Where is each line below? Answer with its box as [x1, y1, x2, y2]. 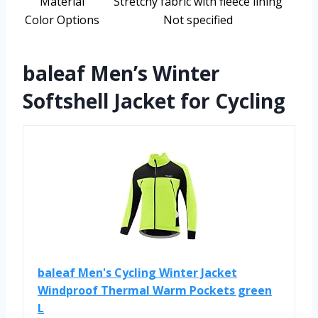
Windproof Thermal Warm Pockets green [38, 283, 272, 299]
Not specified [163, 12, 233, 28]
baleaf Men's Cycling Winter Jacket [38, 265, 237, 281]
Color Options [25, 12, 99, 28]
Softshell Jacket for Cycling [23, 87, 285, 115]
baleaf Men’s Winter [23, 60, 220, 87]
